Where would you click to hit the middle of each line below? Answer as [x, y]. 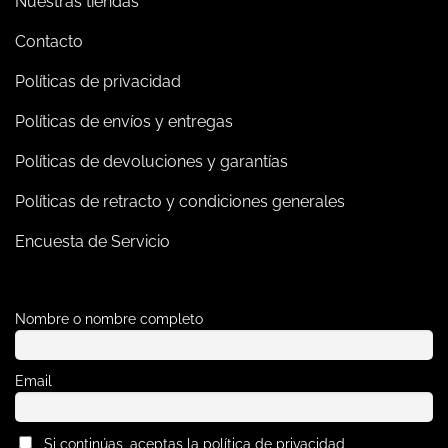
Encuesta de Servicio [92, 241]
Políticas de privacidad [98, 81]
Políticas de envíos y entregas [124, 121]
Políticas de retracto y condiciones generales [180, 201]
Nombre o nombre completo [109, 318]
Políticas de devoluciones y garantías [151, 161]
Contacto [49, 41]
